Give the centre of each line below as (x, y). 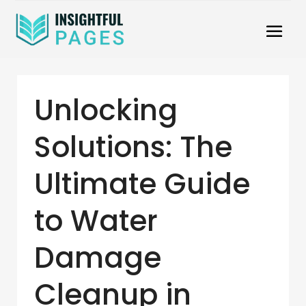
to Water (96, 221)
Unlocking (106, 111)
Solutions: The (133, 148)
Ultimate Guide (142, 184)
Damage (98, 258)
